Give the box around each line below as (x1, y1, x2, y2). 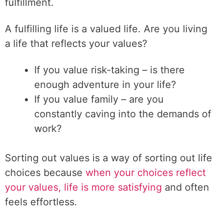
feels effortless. (5, 196, 77, 208)
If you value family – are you (34, 93, 164, 105)
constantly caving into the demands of (34, 108, 211, 120)
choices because (5, 167, 86, 178)
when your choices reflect (86, 167, 206, 178)
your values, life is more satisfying (5, 181, 162, 193)
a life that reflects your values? (5, 38, 147, 49)
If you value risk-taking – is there (34, 64, 185, 76)
